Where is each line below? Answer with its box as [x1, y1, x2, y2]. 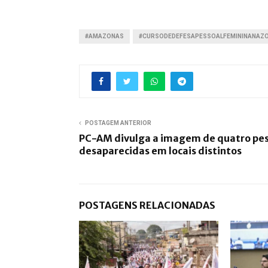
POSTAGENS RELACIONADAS [79, 199, 215, 211]
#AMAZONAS [85, 32, 124, 39]
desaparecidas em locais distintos [79, 144, 242, 157]
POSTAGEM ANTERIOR [85, 119, 151, 126]
